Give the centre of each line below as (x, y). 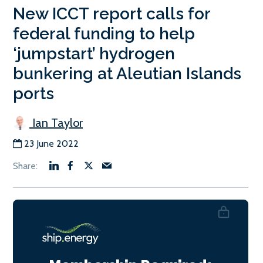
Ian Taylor (56, 123)
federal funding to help (104, 34)
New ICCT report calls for (112, 14)
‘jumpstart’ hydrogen (94, 54)
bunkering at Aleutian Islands (127, 74)
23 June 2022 (51, 144)
